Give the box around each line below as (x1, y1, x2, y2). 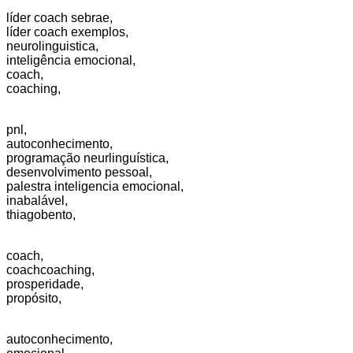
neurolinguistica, (6, 39, 98, 54)
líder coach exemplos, (6, 25, 128, 39)
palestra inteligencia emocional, (6, 180, 184, 194)
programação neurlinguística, (6, 151, 169, 165)
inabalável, (6, 194, 68, 208)
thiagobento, (6, 208, 76, 222)
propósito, (6, 292, 61, 306)
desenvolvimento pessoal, (6, 165, 152, 180)
